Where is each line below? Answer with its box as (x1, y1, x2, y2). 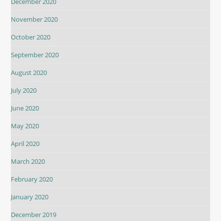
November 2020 (11, 14, 58, 24)
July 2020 (11, 85, 37, 95)
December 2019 (11, 210, 57, 219)
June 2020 (11, 103, 39, 112)
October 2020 (11, 32, 51, 41)
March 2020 (11, 156, 45, 166)
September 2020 (11, 50, 59, 59)
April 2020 (11, 139, 40, 148)
